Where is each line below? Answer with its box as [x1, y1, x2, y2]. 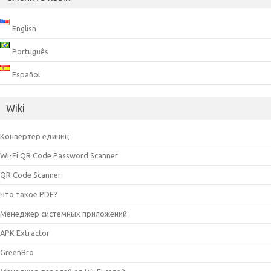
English [11, 24, 36, 33]
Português [11, 47, 48, 56]
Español [11, 70, 40, 79]
